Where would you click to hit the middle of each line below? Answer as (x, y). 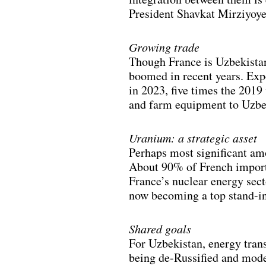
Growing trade (164, 47)
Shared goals (160, 229)
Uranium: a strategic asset (193, 138)
